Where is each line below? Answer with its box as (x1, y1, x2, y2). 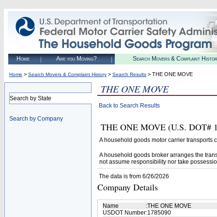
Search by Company (9, 115, 63, 122)
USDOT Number (103, 209, 146, 216)
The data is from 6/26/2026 (99, 173, 169, 180)
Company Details (97, 181, 158, 193)
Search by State (10, 95, 51, 102)
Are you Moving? (56, 55, 97, 62)
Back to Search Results (99, 102, 160, 109)
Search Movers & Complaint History (28, 72, 107, 77)
